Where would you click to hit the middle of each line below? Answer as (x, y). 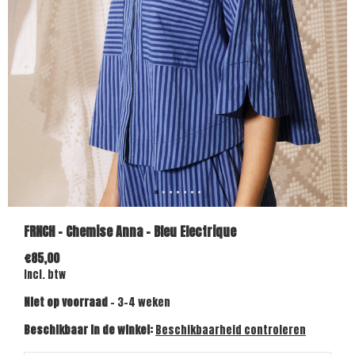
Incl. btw (45, 275)
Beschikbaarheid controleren (231, 330)
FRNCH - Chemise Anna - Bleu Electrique (130, 231)
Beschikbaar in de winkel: (90, 330)
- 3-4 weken (140, 302)
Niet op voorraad (67, 302)
